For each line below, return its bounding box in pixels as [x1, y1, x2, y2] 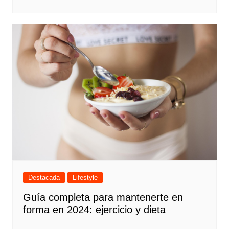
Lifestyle [72, 173, 98, 181]
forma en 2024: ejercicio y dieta [22, 203, 166, 215]
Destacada [28, 173, 60, 181]
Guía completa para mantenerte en [22, 191, 183, 203]
